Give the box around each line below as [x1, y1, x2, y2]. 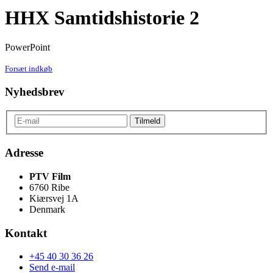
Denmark [29, 204, 65, 214]
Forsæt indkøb [5, 64, 52, 74]
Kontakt [5, 226, 47, 239]
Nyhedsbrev [5, 85, 65, 99]
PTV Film [29, 171, 71, 182]
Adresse [5, 146, 43, 160]
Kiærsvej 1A [29, 193, 79, 204]
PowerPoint [5, 42, 50, 53]
